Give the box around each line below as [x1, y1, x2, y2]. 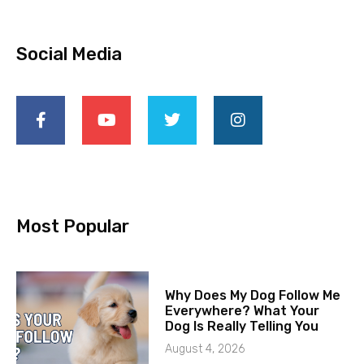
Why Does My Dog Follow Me [165, 288, 341, 304]
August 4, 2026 [165, 342, 245, 357]
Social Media [16, 43, 122, 66]
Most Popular [16, 215, 129, 238]
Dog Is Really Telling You [165, 318, 319, 335]
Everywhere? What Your [165, 303, 320, 319]
